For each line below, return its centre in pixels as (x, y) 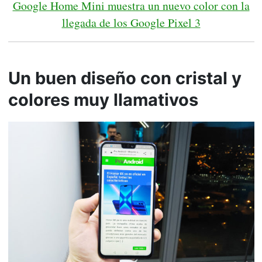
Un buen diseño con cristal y (125, 78)
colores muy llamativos (103, 99)
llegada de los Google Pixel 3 (131, 22)
